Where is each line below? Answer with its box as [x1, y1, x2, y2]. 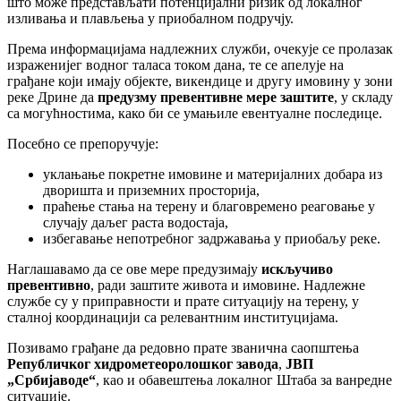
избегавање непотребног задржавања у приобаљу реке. [43, 230, 380, 246]
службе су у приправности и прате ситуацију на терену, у [7, 293, 359, 309]
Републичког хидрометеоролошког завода [7, 355, 278, 371]
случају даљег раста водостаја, [43, 214, 228, 230]
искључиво [261, 260, 333, 277]
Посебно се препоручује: [7, 135, 158, 151]
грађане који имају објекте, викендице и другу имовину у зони [7, 73, 393, 89]
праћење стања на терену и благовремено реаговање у [43, 198, 375, 214]
